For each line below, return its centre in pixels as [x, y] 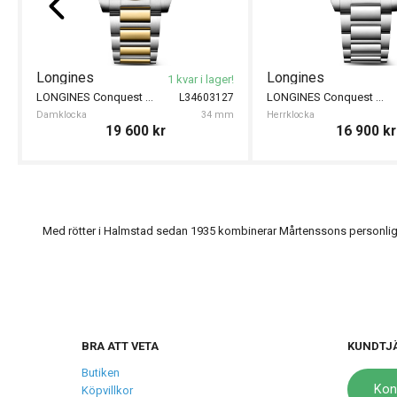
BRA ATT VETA [120, 346]
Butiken [101, 373]
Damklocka [62, 115]
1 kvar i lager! [200, 80]
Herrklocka [291, 115]
